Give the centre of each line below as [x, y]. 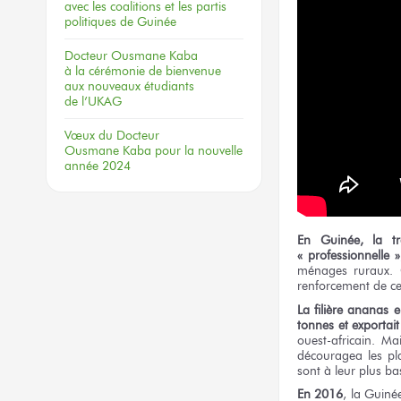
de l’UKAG [93, 101]
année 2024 [98, 166]
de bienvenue [185, 71]
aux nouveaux [102, 86]
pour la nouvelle [199, 150]
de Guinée [148, 21]
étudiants [167, 86]
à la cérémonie [105, 71]
